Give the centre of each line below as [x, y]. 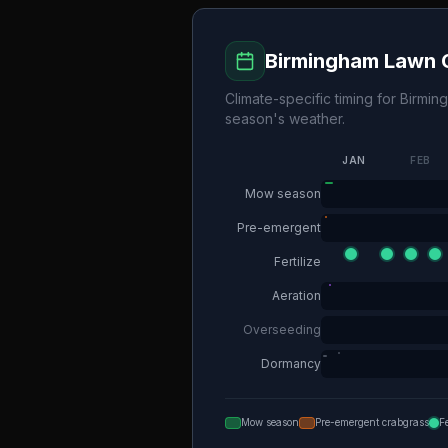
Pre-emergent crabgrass [372, 422]
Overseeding [282, 329]
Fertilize [297, 261]
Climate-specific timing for [312, 98]
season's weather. [285, 118]
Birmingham [322, 61]
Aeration [296, 295]
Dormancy [291, 363]
